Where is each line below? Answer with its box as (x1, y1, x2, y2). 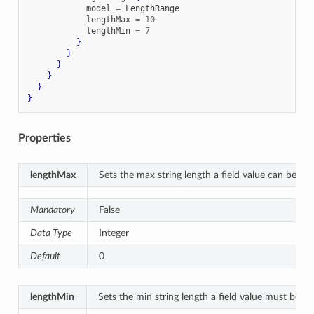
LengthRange (120, 3, 179, 13)
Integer (98, 227, 129, 238)
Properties (18, 132, 71, 144)
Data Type (29, 227, 72, 238)
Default (29, 250, 60, 261)
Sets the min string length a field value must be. (97, 291, 302, 302)
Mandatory (29, 204, 75, 215)
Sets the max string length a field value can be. (98, 169, 299, 180)
